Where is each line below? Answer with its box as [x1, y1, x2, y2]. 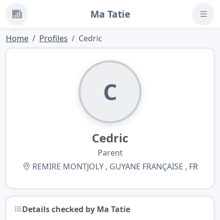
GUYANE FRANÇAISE [109, 161, 183, 172]
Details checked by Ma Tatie [22, 203, 130, 215]
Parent [97, 147, 123, 158]
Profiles [39, 32, 68, 44]
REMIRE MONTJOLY [32, 161, 104, 172]
